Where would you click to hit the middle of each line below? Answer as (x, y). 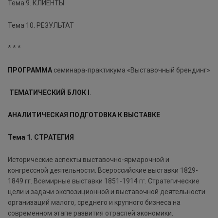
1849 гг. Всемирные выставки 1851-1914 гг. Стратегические (104, 181)
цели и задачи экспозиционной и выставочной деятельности (107, 191)
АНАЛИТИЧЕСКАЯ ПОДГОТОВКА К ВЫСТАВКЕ (84, 115)
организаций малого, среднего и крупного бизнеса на (94, 202)
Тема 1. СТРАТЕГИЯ (41, 137)
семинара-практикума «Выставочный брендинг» (131, 70)
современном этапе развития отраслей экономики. (91, 213)
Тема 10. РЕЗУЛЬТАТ (41, 25)
